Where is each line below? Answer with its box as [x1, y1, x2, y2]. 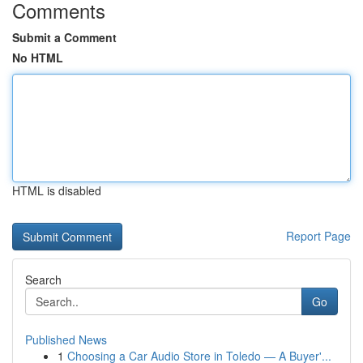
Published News [25, 331, 107, 348]
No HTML [12, 49, 63, 66]
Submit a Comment [12, 29, 117, 45]
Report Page [286, 228, 351, 244]
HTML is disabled [12, 182, 101, 199]
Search [25, 271, 62, 288]
